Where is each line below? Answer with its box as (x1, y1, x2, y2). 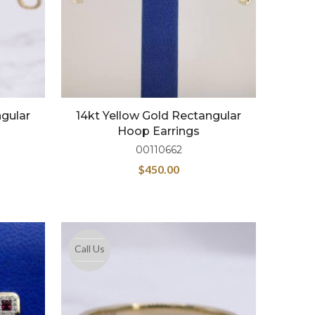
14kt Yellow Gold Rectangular (76, 108, 242, 122)
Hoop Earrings (117, 124, 200, 138)
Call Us (74, 242, 105, 255)
